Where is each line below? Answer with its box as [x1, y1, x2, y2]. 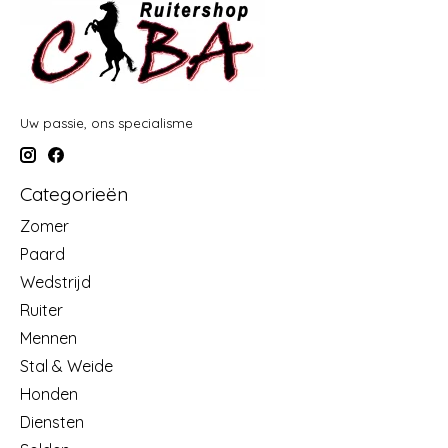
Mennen [20, 327, 77, 348]
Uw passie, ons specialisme [20, 114, 193, 131]
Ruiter [20, 299, 63, 320]
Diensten [20, 411, 84, 432]
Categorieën [20, 182, 128, 207]
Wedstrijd [20, 271, 91, 292]
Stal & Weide [20, 355, 113, 376]
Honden [20, 383, 78, 404]
